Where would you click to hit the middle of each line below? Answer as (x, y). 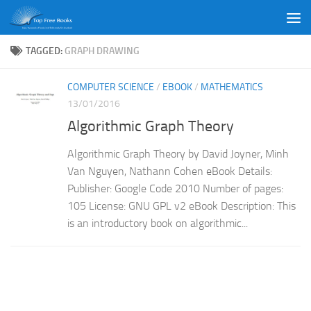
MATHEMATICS (232, 87)
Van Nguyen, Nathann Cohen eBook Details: (170, 171)
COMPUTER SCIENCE (111, 87)
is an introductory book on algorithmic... (158, 224)
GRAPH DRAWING (102, 51)
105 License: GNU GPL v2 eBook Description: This (182, 206)
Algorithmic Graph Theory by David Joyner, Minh (178, 154)
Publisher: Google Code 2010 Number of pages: (175, 189)
